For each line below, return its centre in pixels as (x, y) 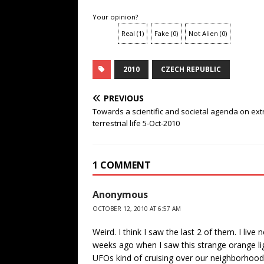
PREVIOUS (124, 98)
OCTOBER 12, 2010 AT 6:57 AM (137, 209)
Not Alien (203, 34)
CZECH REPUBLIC (191, 70)
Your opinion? (115, 17)
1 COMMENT (122, 165)
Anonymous (120, 195)
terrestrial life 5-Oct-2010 (136, 123)
